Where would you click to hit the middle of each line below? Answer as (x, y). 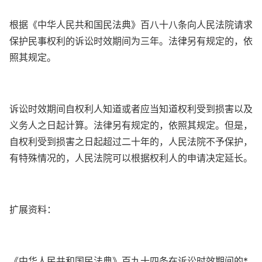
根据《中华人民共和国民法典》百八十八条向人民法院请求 (131, 24)
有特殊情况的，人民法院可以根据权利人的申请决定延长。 (131, 158)
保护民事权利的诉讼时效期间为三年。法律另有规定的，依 (131, 41)
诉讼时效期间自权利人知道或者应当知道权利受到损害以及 (131, 108)
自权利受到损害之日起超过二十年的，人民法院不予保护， (131, 141)
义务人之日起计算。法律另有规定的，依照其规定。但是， (131, 125)
